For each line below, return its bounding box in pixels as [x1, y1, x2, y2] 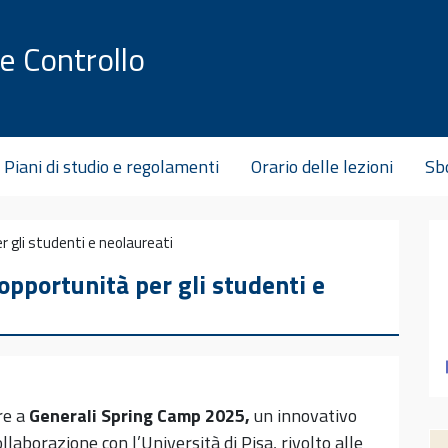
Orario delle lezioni [251, 152, 393, 180]
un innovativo [254, 401, 357, 429]
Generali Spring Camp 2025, [29, 401, 254, 429]
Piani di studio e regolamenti [4, 152, 219, 180]
